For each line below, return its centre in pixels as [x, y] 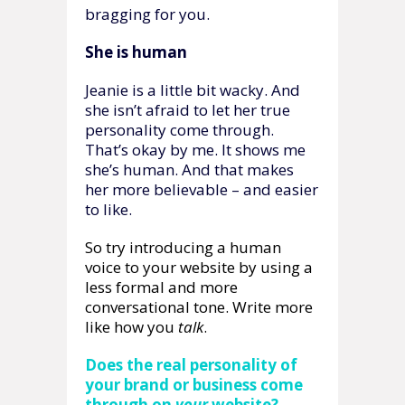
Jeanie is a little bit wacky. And [193, 89]
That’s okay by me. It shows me [195, 149]
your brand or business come [194, 384]
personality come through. [179, 129]
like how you [132, 326]
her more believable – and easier [202, 189]
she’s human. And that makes [189, 169]
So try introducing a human [183, 247]
